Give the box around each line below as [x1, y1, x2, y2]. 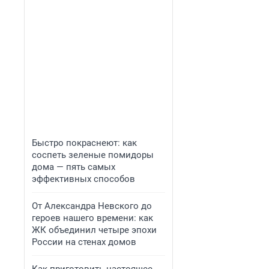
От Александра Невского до [32, 201, 152, 211]
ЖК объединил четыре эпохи [32, 225, 157, 235]
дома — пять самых [32, 162, 115, 172]
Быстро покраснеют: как [32, 138, 137, 148]
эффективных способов [32, 174, 135, 184]
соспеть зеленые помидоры [32, 150, 154, 160]
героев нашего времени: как [32, 213, 153, 223]
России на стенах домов [32, 237, 136, 247]
